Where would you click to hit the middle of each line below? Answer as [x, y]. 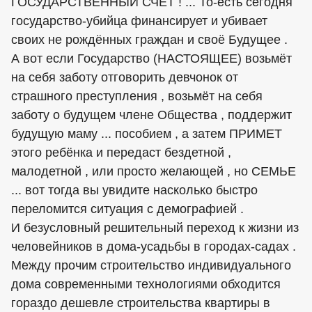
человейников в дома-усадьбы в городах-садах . [154, 247]
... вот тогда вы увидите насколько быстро [134, 190]
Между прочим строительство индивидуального [151, 266]
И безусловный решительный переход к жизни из [155, 228]
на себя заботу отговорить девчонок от [125, 78]
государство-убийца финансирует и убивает [139, 21]
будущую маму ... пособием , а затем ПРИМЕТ [147, 134]
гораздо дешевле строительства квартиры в [141, 303]
